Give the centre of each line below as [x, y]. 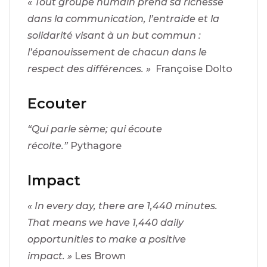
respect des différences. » [91, 69]
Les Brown [100, 256]
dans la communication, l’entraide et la [123, 18]
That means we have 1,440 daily [105, 222]
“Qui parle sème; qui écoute [95, 129]
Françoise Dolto [194, 69]
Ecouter [57, 103]
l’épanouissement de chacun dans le [117, 52]
